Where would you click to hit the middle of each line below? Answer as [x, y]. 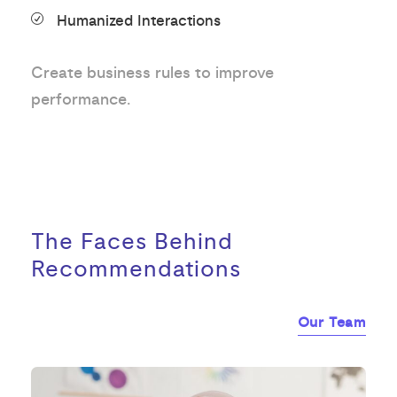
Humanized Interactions [139, 21]
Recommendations [136, 269]
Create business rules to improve [152, 73]
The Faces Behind [132, 241]
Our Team [331, 323]
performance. [81, 99]
